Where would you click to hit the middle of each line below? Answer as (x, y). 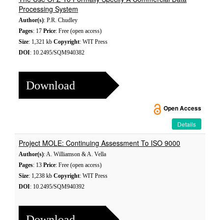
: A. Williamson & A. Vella (75, 154)
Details (187, 124)
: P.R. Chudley (61, 20)
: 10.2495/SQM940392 (57, 187)
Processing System (48, 9)
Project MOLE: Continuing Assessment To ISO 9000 (99, 143)
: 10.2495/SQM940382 (57, 53)
